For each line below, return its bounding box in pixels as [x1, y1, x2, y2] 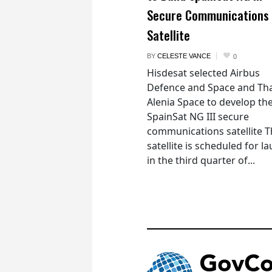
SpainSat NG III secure [147, 109, 249, 123]
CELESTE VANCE [157, 52, 211, 59]
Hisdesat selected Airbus [147, 66, 260, 80]
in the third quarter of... [147, 153, 255, 167]
